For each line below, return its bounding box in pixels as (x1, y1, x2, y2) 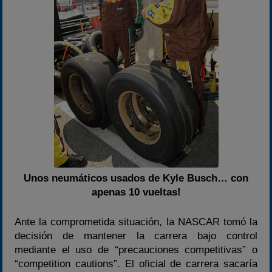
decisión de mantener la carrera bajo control (15, 229, 257, 242)
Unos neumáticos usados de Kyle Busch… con (24, 172, 248, 184)
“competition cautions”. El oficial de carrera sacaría (15, 257, 257, 270)
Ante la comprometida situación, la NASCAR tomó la (15, 216, 257, 228)
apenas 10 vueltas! (91, 186, 181, 198)
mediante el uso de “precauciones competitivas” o (15, 243, 257, 256)
